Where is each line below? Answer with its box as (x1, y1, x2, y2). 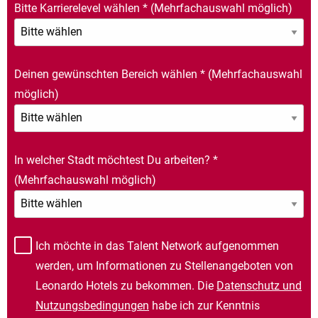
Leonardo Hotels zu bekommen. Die (35, 278, 216, 292)
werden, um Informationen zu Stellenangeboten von (35, 258, 293, 273)
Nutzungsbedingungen (35, 298, 149, 312)
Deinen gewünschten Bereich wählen (14, 67, 200, 81)
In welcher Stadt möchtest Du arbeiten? (14, 153, 213, 167)
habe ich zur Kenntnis (149, 298, 260, 312)
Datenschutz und (216, 278, 302, 292)
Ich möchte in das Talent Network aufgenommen (35, 238, 279, 253)
